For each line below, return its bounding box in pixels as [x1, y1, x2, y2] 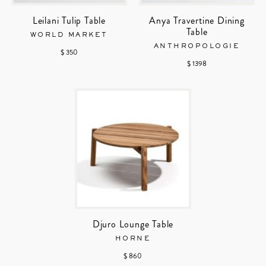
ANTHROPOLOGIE [153, 43, 240, 49]
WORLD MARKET [30, 31, 108, 38]
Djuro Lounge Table [92, 217, 174, 231]
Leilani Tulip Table [32, 13, 106, 27]
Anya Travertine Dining [149, 13, 245, 27]
